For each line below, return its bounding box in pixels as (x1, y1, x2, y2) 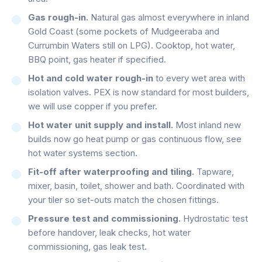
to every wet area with (153, 72, 245, 84)
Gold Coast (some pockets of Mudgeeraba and (28, 25, 219, 37)
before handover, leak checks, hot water (28, 226, 191, 238)
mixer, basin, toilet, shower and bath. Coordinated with (28, 180, 244, 191)
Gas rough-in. (28, 11, 88, 23)
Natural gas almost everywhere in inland (88, 11, 249, 23)
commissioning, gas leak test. (28, 240, 147, 252)
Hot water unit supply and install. (28, 119, 173, 130)
